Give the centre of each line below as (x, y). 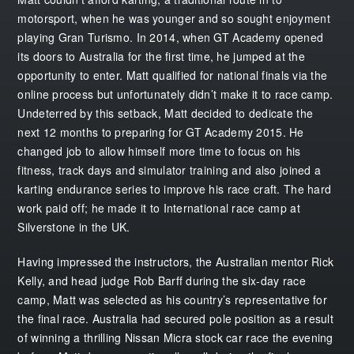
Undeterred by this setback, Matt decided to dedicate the (166, 113)
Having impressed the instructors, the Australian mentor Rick (176, 261)
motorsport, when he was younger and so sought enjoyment (174, 18)
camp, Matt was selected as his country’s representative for (172, 299)
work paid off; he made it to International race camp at (159, 207)
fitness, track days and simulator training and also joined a (169, 169)
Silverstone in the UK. (74, 226)
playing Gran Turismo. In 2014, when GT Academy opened (171, 37)
